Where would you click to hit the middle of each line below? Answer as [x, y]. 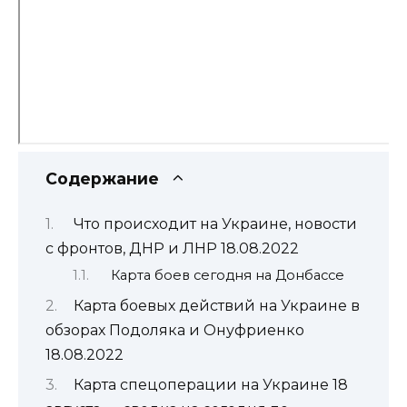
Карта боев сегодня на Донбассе [227, 276]
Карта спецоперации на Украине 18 [210, 384]
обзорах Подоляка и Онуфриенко [175, 330]
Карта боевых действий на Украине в [216, 305]
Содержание [102, 179]
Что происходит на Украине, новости [215, 223]
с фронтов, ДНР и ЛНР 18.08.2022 [172, 248]
